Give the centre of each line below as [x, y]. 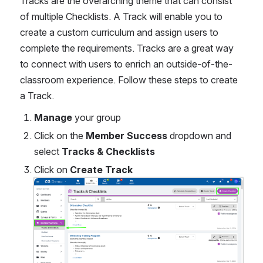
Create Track [101, 170]
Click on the [60, 136]
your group [97, 117]
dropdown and [200, 136]
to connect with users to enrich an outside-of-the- [126, 64]
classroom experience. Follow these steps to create [129, 80]
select [48, 151]
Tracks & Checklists [109, 151]
